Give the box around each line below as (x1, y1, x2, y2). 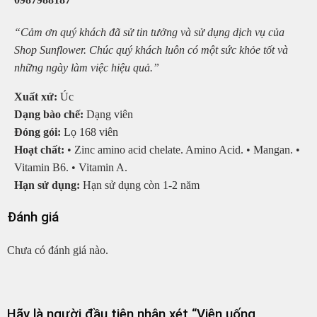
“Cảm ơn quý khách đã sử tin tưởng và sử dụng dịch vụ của (14, 26, 284, 39)
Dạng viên (83, 108, 133, 121)
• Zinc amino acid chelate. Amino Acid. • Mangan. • (64, 144, 300, 156)
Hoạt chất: (14, 144, 64, 156)
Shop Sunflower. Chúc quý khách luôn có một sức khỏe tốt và (14, 44, 288, 57)
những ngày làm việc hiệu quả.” (14, 62, 159, 74)
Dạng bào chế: (14, 108, 83, 121)
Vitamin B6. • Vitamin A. (14, 161, 127, 174)
